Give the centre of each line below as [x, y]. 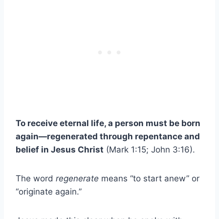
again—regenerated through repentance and [108, 136]
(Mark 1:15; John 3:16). [149, 149]
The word [36, 178]
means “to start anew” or [149, 178]
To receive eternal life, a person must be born [108, 123]
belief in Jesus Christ [60, 149]
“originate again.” [49, 191]
